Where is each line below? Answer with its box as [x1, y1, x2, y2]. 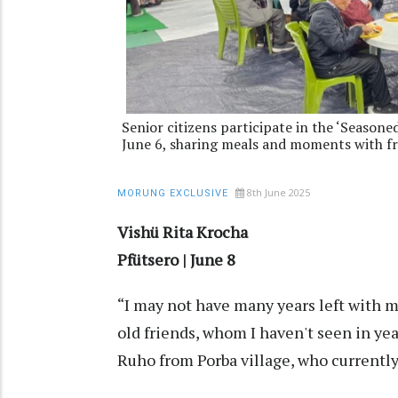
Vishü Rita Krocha [117, 221, 251, 243]
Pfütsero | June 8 [117, 249, 235, 271]
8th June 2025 [247, 186, 310, 200]
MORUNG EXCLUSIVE [117, 187, 228, 200]
